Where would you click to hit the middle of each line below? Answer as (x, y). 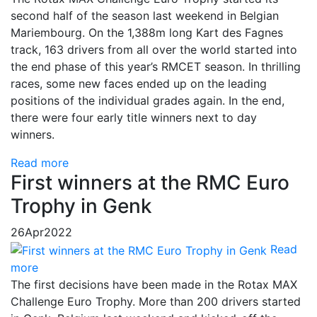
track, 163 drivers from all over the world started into (154, 49)
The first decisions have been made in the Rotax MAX (154, 284)
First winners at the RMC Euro (150, 182)
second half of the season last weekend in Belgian (145, 15)
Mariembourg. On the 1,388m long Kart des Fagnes (147, 32)
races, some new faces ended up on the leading (139, 83)
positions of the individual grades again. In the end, (148, 100)
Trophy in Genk (81, 206)
